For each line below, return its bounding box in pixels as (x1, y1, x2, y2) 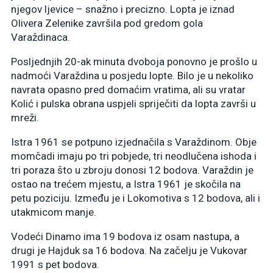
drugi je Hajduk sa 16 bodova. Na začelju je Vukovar (11, 244, 247, 257)
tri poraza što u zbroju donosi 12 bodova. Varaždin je (11, 163, 253, 176)
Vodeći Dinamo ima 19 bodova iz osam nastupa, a (11, 230, 239, 243)
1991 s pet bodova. (11, 258, 99, 271)
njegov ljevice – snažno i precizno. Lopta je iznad (11, 2, 235, 15)
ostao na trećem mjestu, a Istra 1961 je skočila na (11, 177, 241, 190)
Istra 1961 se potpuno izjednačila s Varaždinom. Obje (11, 135, 257, 148)
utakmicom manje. (11, 205, 96, 218)
